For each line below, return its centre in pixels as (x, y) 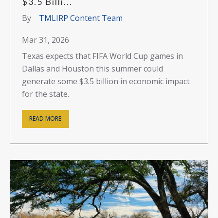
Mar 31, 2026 (45, 40)
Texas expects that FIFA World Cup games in (102, 56)
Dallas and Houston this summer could (92, 68)
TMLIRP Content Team (81, 18)
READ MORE (45, 119)
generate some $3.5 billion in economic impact (106, 81)
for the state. (45, 94)
